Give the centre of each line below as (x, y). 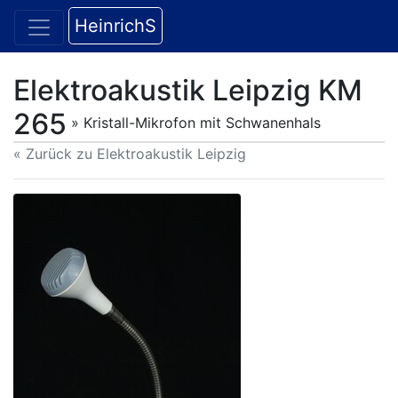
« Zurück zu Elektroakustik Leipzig (130, 153)
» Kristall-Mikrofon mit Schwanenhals (196, 122)
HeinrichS (115, 26)
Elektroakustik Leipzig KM (188, 90)
